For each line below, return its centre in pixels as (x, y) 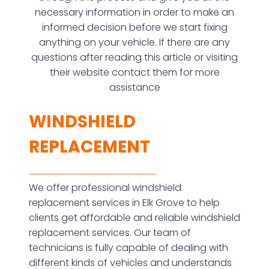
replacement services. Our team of (110, 233)
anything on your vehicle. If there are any (134, 42)
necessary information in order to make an (134, 12)
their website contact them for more (134, 72)
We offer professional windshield (105, 188)
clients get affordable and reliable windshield (134, 218)
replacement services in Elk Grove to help (124, 203)
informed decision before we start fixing (134, 27)
